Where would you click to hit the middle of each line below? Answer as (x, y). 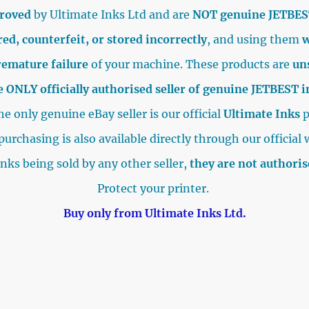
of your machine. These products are (190, 64)
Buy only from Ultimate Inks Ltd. (154, 213)
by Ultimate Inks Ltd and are (111, 14)
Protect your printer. (154, 188)
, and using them (254, 39)
